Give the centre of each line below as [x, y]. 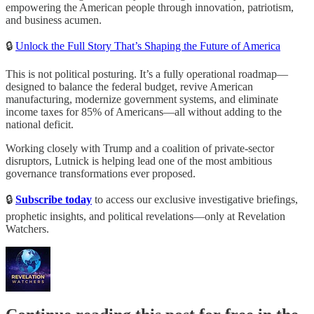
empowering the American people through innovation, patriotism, [150, 8]
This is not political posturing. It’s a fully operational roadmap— [147, 74]
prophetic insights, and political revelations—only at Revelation [145, 217]
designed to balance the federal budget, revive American [129, 87]
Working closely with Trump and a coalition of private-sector [140, 149]
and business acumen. [54, 20]
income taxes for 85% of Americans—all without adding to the [144, 112]
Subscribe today [54, 200]
